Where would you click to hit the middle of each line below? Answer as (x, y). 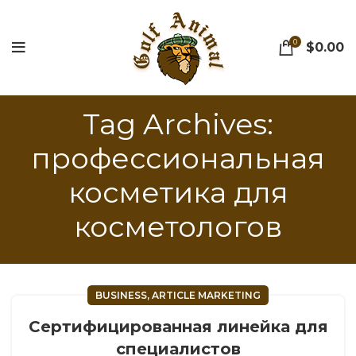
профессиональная (178, 158)
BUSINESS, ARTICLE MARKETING (178, 295)
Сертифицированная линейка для (178, 327)
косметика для (178, 192)
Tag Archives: (178, 124)
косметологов (178, 226)
